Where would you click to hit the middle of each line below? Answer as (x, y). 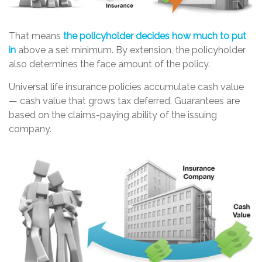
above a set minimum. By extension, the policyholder (131, 50)
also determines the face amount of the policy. (109, 64)
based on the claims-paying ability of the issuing (113, 115)
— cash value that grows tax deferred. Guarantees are (124, 101)
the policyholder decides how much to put (155, 36)
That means (36, 36)
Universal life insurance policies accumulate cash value (126, 87)
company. (30, 129)
